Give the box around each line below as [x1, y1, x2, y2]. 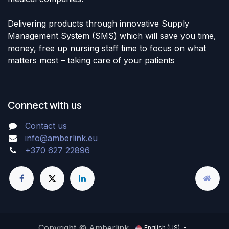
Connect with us [8, 99, 82, 111]
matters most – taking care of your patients [8, 55, 175, 65]
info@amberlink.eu [25, 133, 98, 143]
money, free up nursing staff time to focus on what [8, 43, 206, 53]
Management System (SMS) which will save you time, [8, 31, 216, 41]
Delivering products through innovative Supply [8, 18, 189, 29]
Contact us [25, 121, 67, 131]
